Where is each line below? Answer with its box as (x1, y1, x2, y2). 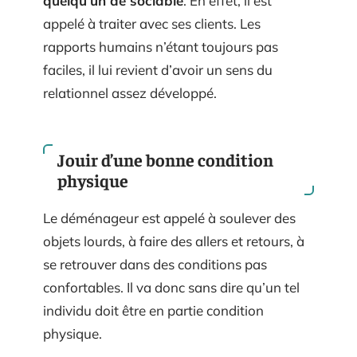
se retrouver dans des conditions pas (43, 256, 267, 273)
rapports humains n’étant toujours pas (43, 37, 278, 55)
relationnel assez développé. (43, 84, 217, 101)
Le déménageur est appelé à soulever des (43, 210, 296, 226)
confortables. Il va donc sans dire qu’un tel (43, 279, 300, 296)
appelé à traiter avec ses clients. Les (43, 14, 261, 32)
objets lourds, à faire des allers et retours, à (43, 233, 304, 249)
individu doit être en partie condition (43, 302, 264, 319)
